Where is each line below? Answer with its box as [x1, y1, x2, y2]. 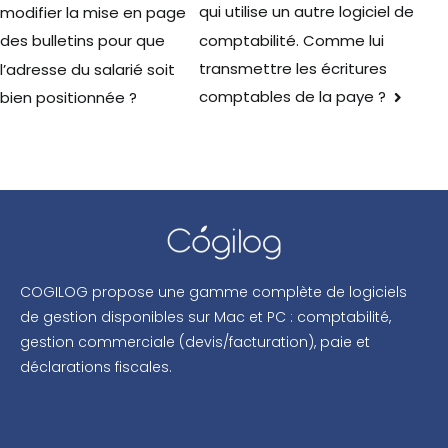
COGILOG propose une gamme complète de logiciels [20, 281, 407, 302]
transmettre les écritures [199, 58, 388, 80]
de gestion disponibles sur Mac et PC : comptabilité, [20, 306, 391, 327]
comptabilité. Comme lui [199, 29, 385, 51]
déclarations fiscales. [20, 356, 172, 377]
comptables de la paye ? [199, 85, 387, 107]
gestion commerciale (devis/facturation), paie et [20, 331, 370, 352]
